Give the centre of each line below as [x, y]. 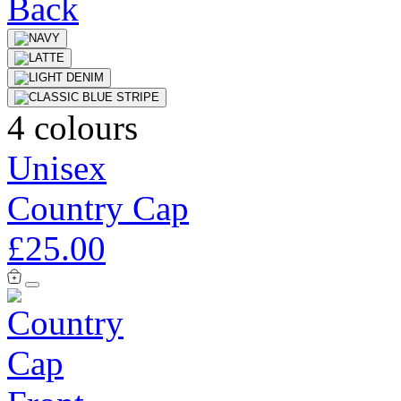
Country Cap [98, 208]
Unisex [57, 167]
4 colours [73, 127]
